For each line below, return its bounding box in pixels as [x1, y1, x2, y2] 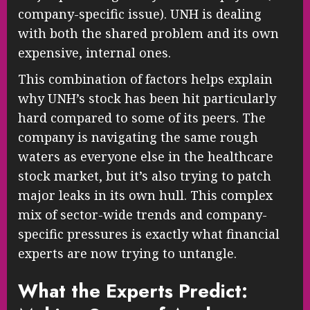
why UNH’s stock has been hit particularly [18, 90, 276, 107]
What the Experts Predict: [18, 277, 248, 304]
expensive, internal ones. [18, 44, 171, 62]
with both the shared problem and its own [18, 25, 279, 42]
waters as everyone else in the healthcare [18, 148, 273, 165]
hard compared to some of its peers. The [18, 109, 266, 127]
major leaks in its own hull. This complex [18, 187, 273, 204]
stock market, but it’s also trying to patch [18, 167, 271, 185]
